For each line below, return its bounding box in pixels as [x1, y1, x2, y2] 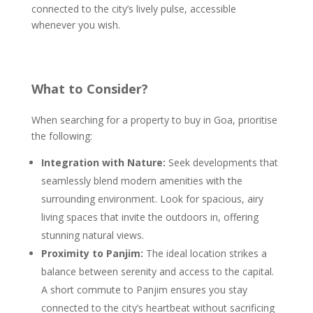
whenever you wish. [31, 18, 120, 31]
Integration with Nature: [41, 156, 168, 169]
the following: [31, 129, 92, 143]
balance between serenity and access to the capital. [41, 265, 274, 278]
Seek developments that [168, 156, 278, 169]
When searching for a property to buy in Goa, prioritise [31, 113, 277, 126]
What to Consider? [31, 80, 148, 97]
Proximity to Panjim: [41, 247, 143, 260]
